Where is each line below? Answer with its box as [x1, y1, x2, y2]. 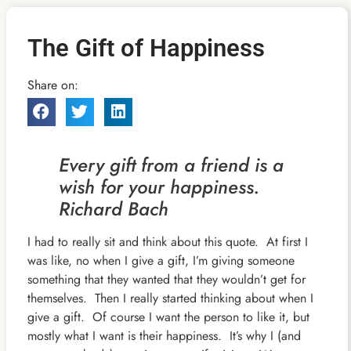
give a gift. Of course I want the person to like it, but [27, 308, 309, 327]
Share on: [27, 75, 78, 94]
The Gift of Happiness [27, 33, 265, 63]
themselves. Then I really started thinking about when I [27, 289, 313, 308]
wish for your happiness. [58, 173, 270, 201]
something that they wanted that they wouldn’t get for [27, 270, 306, 289]
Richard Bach [58, 195, 168, 223]
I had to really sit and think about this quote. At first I [27, 233, 308, 251]
